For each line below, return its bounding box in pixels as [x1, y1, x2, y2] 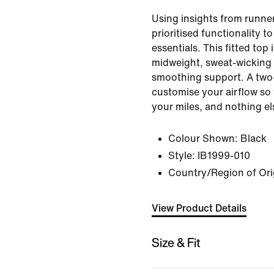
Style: [168, 150, 195, 161]
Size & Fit [152, 233, 201, 251]
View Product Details [152, 203, 246, 213]
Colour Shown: [168, 133, 238, 144]
